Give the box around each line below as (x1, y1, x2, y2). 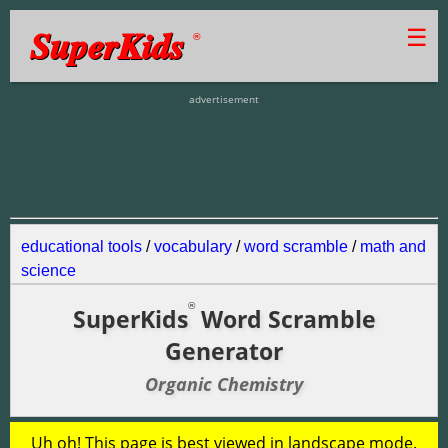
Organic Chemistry (145, 371, 303, 396)
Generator (165, 334, 283, 367)
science (21, 262, 76, 279)
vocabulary (154, 238, 232, 255)
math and (360, 238, 426, 255)
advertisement (189, 92, 259, 106)
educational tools (21, 238, 142, 255)
